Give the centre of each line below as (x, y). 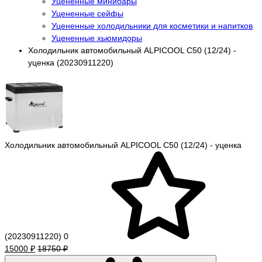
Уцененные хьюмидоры (97, 38)
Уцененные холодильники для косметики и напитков (152, 25)
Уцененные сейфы (87, 13)
